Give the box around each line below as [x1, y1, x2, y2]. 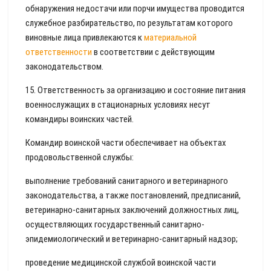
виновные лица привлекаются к [25, 32, 144, 43]
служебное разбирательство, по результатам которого [25, 18, 233, 28]
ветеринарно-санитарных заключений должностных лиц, [25, 204, 239, 215]
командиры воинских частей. [25, 114, 134, 125]
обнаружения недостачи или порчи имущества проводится [25, 3, 244, 14]
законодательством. [25, 61, 103, 72]
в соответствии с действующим [92, 47, 215, 57]
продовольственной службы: [25, 152, 134, 163]
